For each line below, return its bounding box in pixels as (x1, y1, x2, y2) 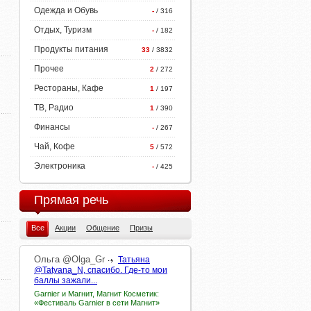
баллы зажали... (34, 276, 97, 285)
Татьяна (118, 255, 150, 264)
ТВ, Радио (34, 103, 74, 112)
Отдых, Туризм (34, 25, 92, 35)
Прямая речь (34, 193, 108, 207)
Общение (86, 224, 119, 232)
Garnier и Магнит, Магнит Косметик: (34, 289, 159, 298)
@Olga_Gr (62, 254, 105, 264)
